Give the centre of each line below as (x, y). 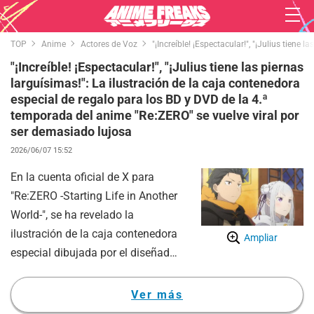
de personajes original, (66, 272)
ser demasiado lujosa (71, 131)
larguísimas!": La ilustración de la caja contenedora (155, 83)
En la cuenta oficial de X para (82, 177)
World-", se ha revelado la (72, 215)
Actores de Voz (109, 44)
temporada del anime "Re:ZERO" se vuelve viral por (155, 115)
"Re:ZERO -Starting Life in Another (94, 196)
